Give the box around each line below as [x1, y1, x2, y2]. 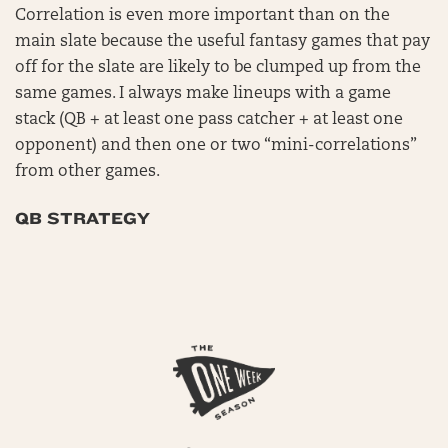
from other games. [15, 164, 164, 180]
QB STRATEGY [15, 209, 150, 228]
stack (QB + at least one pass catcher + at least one [15, 112, 403, 128]
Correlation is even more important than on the [15, 8, 390, 24]
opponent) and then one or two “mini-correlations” [15, 138, 416, 154]
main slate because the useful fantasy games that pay [15, 34, 430, 50]
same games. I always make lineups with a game [15, 86, 391, 102]
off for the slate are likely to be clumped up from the [15, 60, 421, 76]
